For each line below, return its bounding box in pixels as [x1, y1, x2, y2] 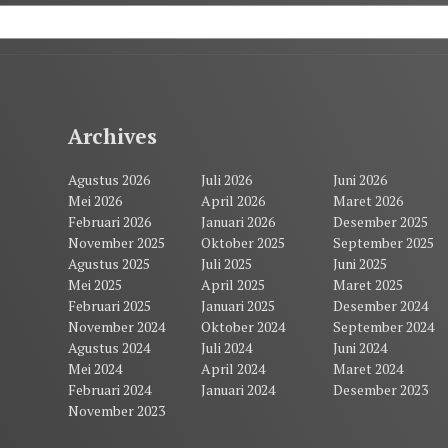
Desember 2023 [332, 380, 428, 400]
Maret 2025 [332, 275, 403, 295]
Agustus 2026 [68, 170, 151, 190]
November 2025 [68, 233, 166, 253]
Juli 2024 [200, 338, 252, 358]
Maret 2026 [332, 191, 403, 211]
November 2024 [68, 317, 166, 337]
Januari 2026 [200, 212, 275, 232]
